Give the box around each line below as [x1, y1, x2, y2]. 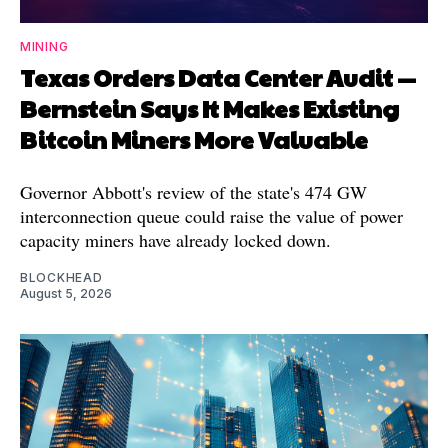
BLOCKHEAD [20, 269, 103, 285]
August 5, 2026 [20, 285, 112, 301]
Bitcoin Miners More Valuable [20, 121, 368, 156]
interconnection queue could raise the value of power [20, 203, 403, 228]
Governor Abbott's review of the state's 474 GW [20, 179, 367, 204]
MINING [20, 38, 69, 54]
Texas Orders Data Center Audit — [20, 59, 416, 94]
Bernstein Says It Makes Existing [20, 90, 399, 125]
